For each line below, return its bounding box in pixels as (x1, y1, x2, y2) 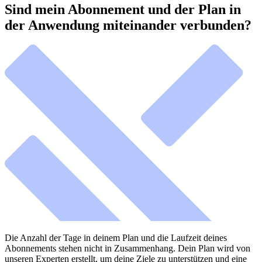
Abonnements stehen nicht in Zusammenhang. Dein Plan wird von (5, 243, 250, 254)
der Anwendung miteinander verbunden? (5, 17, 251, 33)
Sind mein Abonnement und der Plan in (5, 1, 241, 17)
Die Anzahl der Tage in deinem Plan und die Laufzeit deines (5, 233, 227, 243)
